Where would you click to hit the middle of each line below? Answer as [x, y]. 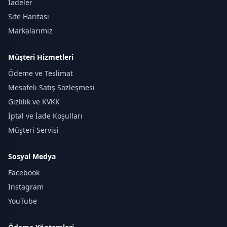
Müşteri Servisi [33, 130]
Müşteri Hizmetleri [41, 57]
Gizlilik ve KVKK [34, 101]
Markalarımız [30, 30]
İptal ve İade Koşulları [45, 116]
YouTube [23, 201]
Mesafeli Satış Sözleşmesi [51, 87]
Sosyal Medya [32, 156]
